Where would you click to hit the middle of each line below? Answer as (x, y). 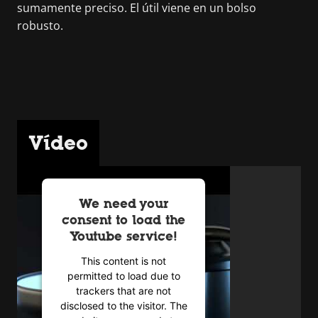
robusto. (40, 25)
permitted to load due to (124, 275)
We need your (124, 203)
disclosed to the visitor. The (124, 305)
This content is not (124, 261)
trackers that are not (124, 290)
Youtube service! (124, 236)
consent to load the (124, 220)
